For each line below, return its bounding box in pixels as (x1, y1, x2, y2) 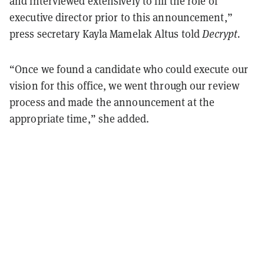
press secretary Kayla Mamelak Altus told (9, 26, 203, 41)
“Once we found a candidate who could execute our (9, 61, 248, 76)
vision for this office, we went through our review (9, 78, 240, 93)
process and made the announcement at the (9, 94, 215, 109)
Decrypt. (202, 26, 240, 41)
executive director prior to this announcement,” (9, 9, 233, 24)
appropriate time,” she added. (9, 111, 152, 126)
